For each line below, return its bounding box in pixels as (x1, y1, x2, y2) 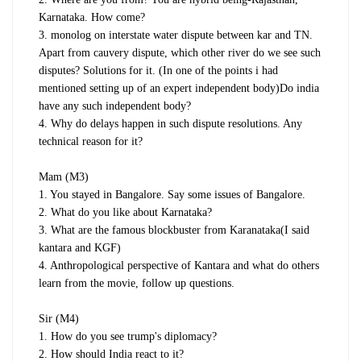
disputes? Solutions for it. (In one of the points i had (39, 64, 278, 77)
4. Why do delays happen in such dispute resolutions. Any (39, 117, 302, 130)
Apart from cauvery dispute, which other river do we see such (39, 46, 321, 59)
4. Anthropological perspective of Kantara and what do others (39, 259, 319, 272)
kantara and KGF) (39, 241, 121, 254)
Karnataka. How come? (39, 10, 145, 23)
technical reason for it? (39, 135, 143, 147)
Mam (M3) (39, 170, 89, 183)
